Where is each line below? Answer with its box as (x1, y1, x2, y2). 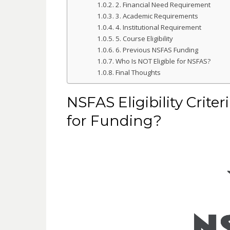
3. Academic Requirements (115, 11, 198, 21)
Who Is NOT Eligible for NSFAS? (115, 56, 210, 66)
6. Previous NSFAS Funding (115, 45, 198, 54)
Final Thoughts (115, 67, 161, 77)
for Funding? (66, 111, 162, 129)
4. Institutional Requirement (115, 22, 201, 32)
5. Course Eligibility (115, 33, 173, 43)
